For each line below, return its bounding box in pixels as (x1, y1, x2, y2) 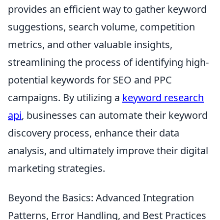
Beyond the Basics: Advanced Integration (8, 191, 194, 205)
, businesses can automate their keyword (22, 109, 208, 122)
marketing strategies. (8, 162, 105, 175)
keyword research (122, 91, 204, 105)
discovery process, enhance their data (8, 126, 179, 140)
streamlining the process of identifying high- (8, 55, 209, 69)
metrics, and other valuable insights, (8, 38, 172, 52)
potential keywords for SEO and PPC (8, 73, 172, 87)
